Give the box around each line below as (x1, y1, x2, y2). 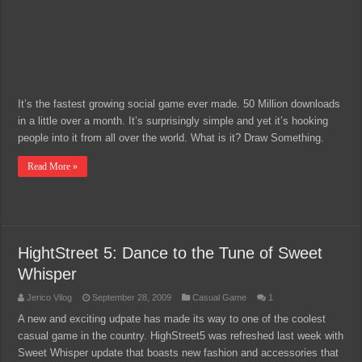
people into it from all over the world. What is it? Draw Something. (18, 131, 328, 144)
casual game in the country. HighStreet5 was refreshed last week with (18, 329, 344, 342)
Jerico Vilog (27, 292, 73, 302)
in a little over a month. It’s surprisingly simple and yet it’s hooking (18, 114, 329, 127)
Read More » (27, 160, 78, 172)
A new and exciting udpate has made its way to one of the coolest (18, 312, 326, 325)
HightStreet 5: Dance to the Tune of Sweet (18, 243, 323, 262)
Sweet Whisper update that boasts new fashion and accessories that (18, 346, 339, 359)
